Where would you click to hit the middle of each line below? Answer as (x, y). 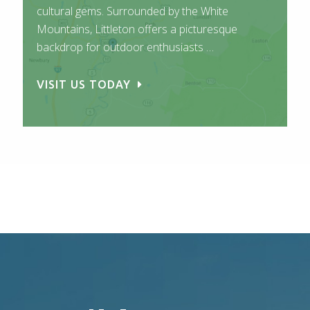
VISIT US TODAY (86, 84)
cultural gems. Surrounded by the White (133, 11)
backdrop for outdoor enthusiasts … (126, 47)
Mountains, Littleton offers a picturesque (137, 29)
